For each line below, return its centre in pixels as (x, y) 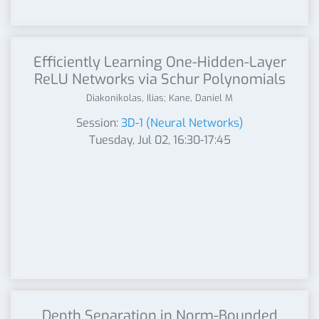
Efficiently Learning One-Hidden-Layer (159, 62)
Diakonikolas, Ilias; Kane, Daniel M (159, 98)
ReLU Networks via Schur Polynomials (159, 79)
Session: (98, 123)
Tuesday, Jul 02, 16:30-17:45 (159, 140)
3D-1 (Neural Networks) (182, 123)
